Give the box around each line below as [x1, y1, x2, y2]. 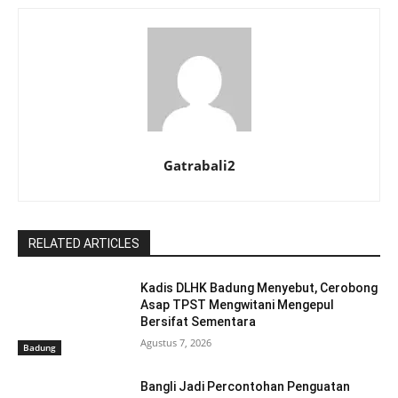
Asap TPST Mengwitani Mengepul [140, 297, 335, 312]
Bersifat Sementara [140, 314, 257, 329]
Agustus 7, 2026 [140, 335, 212, 349]
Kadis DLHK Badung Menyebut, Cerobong [140, 280, 378, 295]
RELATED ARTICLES [28, 235, 139, 251]
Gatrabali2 [163, 155, 235, 174]
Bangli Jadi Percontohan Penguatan [140, 379, 351, 394]
